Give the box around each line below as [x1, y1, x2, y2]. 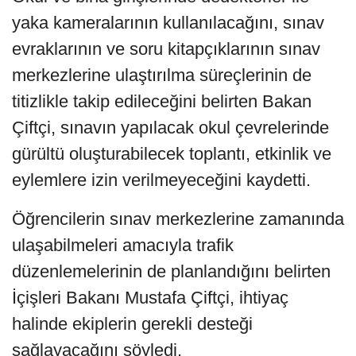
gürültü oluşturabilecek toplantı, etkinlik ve [12, 143, 331, 164]
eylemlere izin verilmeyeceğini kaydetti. [12, 169, 311, 190]
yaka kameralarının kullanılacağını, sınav [12, 12, 324, 33]
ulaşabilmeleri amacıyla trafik [12, 234, 234, 255]
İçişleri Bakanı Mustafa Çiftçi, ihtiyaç [12, 287, 288, 308]
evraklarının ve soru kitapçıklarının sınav [12, 38, 320, 59]
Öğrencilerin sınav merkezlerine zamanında [12, 208, 344, 229]
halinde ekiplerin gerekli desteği [12, 313, 253, 334]
